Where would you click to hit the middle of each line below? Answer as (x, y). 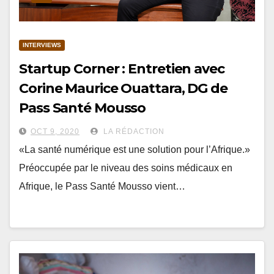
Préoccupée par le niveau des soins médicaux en (126, 168)
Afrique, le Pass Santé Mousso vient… (102, 186)
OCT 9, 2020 (55, 131)
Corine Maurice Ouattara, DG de (123, 88)
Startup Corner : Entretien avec (122, 69)
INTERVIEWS (42, 45)
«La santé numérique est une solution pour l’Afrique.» (135, 150)
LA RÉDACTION (133, 131)
